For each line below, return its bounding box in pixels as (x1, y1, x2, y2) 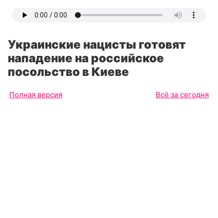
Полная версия (9, 90, 62, 99)
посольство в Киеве (8, 65, 129, 79)
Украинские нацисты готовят (8, 37, 186, 52)
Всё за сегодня (156, 90, 209, 99)
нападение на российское (8, 51, 164, 65)
